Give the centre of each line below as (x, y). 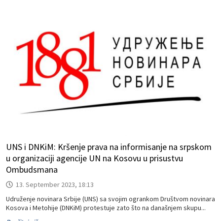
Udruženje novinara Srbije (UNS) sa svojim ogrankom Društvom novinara (110, 199)
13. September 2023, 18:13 (55, 184)
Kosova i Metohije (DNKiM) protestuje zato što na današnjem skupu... (106, 208)
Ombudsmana (32, 169)
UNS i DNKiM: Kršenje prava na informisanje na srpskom (109, 147)
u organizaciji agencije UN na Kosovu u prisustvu (94, 158)
